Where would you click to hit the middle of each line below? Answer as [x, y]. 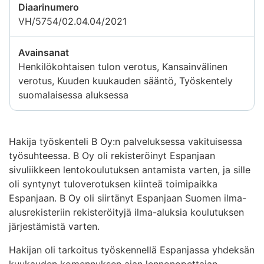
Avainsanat [44, 52]
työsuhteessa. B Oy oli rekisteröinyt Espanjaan [112, 155]
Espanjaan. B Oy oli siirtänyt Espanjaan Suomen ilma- [128, 198]
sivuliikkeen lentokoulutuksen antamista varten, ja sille [130, 169]
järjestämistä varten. [54, 226]
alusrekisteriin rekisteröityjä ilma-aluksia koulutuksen [126, 212]
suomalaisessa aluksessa [73, 95]
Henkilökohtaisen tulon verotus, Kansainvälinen [123, 66]
